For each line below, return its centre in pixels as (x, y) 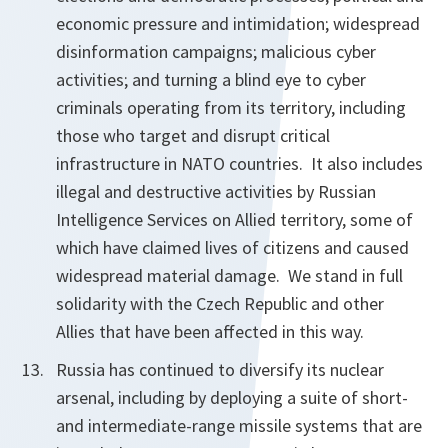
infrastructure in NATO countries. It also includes (239, 163)
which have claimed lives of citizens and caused (232, 247)
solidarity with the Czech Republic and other (220, 303)
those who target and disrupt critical (193, 135)
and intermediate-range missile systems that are (239, 425)
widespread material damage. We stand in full (229, 275)
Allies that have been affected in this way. (210, 331)
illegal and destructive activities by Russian (216, 191)
